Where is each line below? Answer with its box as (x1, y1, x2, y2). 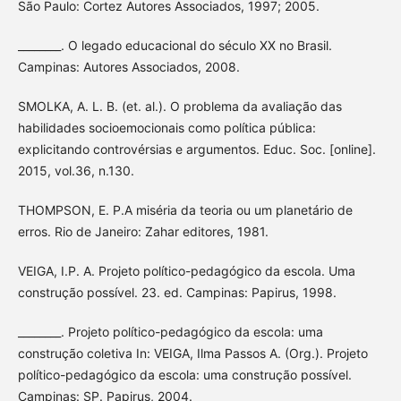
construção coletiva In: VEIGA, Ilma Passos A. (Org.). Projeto (17, 345, 368, 361)
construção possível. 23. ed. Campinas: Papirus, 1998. (17, 284, 337, 300)
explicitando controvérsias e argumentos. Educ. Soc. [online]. (17, 141, 376, 157)
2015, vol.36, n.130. (17, 162, 134, 178)
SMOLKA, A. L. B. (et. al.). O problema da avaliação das (17, 98, 342, 114)
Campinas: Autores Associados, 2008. (17, 58, 240, 74)
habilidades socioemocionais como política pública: (17, 119, 316, 135)
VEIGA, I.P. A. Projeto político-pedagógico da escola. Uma (17, 262, 355, 278)
